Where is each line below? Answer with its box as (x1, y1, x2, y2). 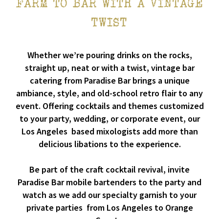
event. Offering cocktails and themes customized (15, 100, 204, 112)
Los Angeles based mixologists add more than (21, 126, 198, 137)
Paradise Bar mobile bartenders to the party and (18, 176, 201, 188)
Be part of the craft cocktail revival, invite (29, 163, 190, 175)
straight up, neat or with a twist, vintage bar (24, 62, 195, 74)
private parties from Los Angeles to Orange (26, 201, 193, 213)
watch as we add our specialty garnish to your (22, 189, 197, 200)
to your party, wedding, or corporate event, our (19, 113, 200, 125)
